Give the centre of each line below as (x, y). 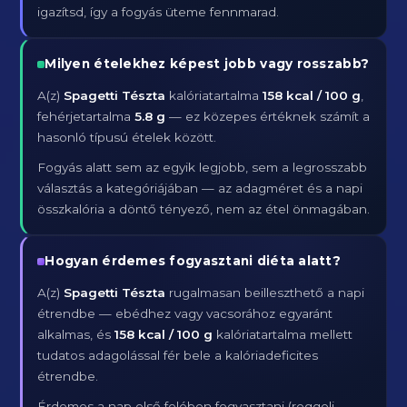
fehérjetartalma (86, 116)
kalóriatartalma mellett (283, 334)
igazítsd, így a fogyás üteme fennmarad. (159, 12)
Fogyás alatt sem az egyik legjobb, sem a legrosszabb (203, 167)
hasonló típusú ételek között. (127, 137)
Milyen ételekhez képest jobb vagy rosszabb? (207, 64)
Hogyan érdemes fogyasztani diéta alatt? (193, 261)
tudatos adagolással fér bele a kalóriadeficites (178, 355)
